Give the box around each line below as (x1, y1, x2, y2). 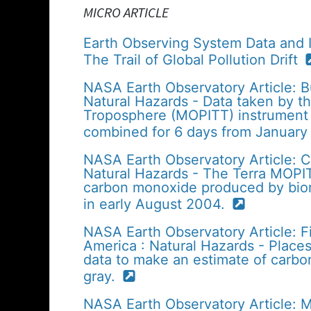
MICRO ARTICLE (83, 3, 169, 21)
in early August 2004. (83, 195, 229, 212)
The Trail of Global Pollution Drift (83, 51, 302, 68)
